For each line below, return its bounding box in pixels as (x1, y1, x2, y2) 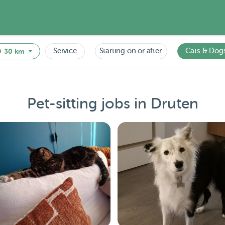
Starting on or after (99, 47, 162, 55)
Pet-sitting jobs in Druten (27, 95, 198, 112)
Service (53, 47, 77, 55)
